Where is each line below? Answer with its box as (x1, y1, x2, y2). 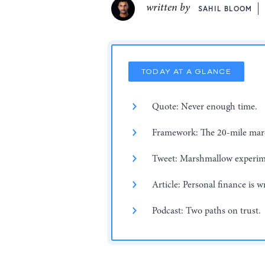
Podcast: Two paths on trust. (152, 204, 261, 218)
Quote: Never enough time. (152, 100, 258, 114)
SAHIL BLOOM (198, 4, 253, 14)
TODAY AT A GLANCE (141, 67, 232, 76)
